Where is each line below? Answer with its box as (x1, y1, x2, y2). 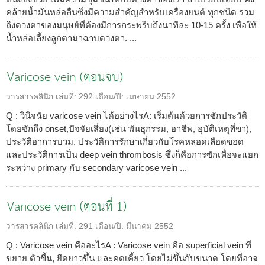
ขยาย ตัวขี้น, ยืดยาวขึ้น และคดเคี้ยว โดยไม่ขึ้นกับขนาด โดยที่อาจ (6, 253, 258, 263)
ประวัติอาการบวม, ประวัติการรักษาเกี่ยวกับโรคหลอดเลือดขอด (6, 136, 244, 147)
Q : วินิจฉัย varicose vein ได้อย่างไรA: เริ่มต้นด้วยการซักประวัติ (6, 110, 247, 121)
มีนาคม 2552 (126, 221, 173, 231)
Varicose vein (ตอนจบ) (7, 66, 123, 89)
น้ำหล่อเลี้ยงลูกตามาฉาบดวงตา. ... (6, 33, 137, 43)
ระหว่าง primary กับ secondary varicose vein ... (6, 162, 187, 173)
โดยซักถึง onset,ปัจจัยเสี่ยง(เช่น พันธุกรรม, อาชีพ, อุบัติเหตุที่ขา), (6, 123, 251, 134)
